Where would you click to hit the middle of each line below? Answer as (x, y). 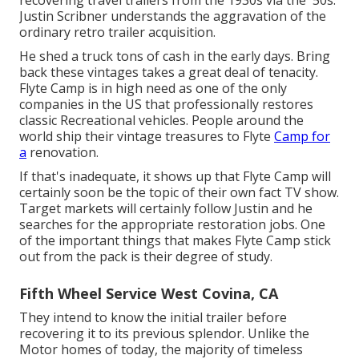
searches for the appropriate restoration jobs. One (172, 224)
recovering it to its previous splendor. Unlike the (164, 333)
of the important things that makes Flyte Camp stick (175, 240)
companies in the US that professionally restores (166, 104)
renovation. (63, 152)
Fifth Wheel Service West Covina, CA (149, 293)
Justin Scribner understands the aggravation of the (173, 16)
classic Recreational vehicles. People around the (161, 120)
